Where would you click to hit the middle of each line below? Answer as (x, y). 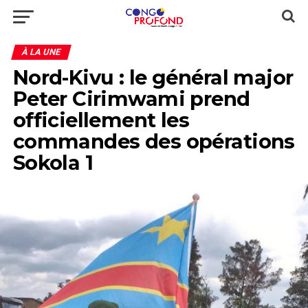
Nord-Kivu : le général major (153, 77)
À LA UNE (41, 52)
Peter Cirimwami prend (131, 99)
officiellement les (101, 120)
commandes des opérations (154, 141)
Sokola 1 (53, 163)
